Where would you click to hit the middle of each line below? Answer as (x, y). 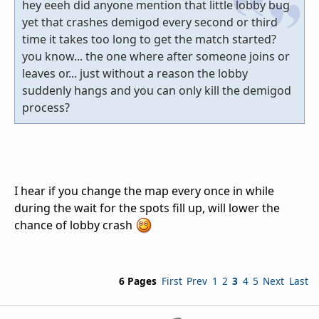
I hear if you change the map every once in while (144, 190)
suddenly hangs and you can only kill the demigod (157, 90)
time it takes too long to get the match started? (149, 39)
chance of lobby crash (75, 225)
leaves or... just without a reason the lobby (135, 73)
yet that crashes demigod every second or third (150, 22)
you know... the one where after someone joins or (156, 56)
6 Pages (137, 281)
